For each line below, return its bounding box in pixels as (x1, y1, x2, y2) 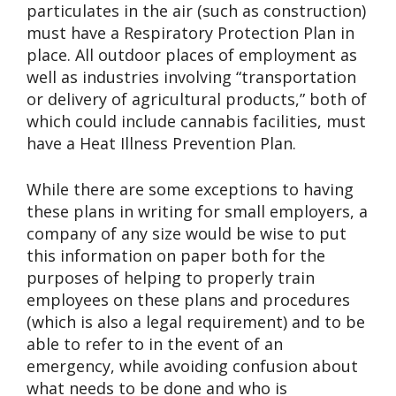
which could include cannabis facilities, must (27, 110, 366, 132)
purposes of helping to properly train (27, 266, 315, 288)
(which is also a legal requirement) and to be (27, 310, 365, 332)
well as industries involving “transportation (27, 65, 356, 88)
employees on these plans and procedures (27, 288, 350, 310)
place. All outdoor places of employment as (27, 43, 357, 65)
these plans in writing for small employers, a (27, 200, 368, 222)
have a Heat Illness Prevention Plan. (27, 132, 296, 154)
